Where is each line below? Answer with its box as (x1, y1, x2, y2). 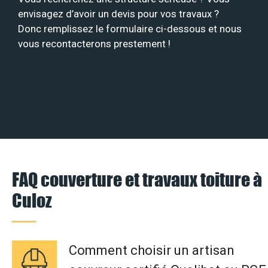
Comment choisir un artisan (69, 242, 234, 258)
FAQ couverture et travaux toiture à (12, 167, 262, 190)
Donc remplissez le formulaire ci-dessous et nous (18, 23, 242, 35)
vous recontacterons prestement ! (18, 38, 170, 50)
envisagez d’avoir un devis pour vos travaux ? (18, 8, 219, 20)
